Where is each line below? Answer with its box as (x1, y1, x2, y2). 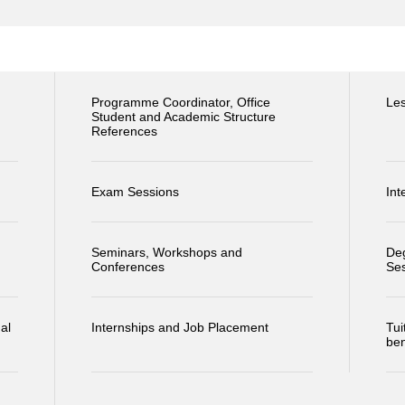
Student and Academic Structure (90, 109, 276, 125)
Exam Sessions (90, 184, 179, 200)
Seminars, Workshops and (90, 245, 242, 260)
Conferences (90, 259, 165, 275)
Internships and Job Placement (90, 320, 268, 335)
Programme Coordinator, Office (90, 95, 270, 110)
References (90, 124, 157, 139)
